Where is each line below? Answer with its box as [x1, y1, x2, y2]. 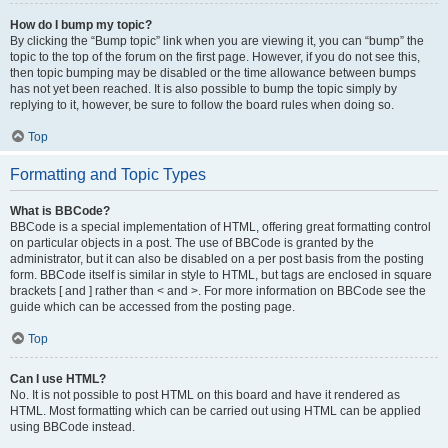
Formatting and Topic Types [10, 166, 206, 183]
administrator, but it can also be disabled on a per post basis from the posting [10, 252, 424, 266]
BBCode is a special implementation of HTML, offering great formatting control [10, 220, 431, 234]
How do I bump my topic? [10, 18, 152, 32]
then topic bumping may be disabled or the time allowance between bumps [10, 66, 416, 80]
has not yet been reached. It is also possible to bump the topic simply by [10, 82, 397, 96]
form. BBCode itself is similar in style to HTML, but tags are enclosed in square [10, 268, 432, 282]
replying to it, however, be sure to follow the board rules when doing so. [10, 98, 394, 112]
